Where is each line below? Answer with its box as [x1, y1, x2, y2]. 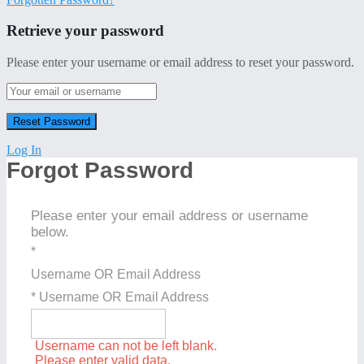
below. [31, 223, 69, 240]
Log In [6, 142, 41, 157]
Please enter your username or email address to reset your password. [6, 54, 354, 69]
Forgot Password [6, 157, 193, 183]
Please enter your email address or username [31, 207, 308, 223]
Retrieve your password [6, 22, 164, 40]
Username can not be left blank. [35, 338, 217, 353]
